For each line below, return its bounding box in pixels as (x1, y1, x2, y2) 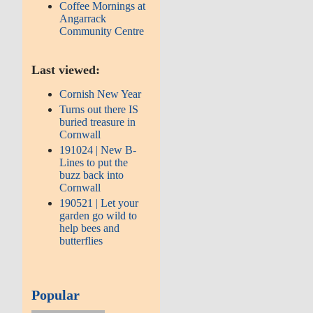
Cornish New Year (59, 87, 142, 100)
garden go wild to (59, 209, 138, 221)
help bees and (59, 221, 120, 234)
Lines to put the (59, 156, 129, 168)
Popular (31, 286, 80, 303)
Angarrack (59, 12, 107, 24)
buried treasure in (59, 115, 136, 128)
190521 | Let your (59, 196, 139, 209)
